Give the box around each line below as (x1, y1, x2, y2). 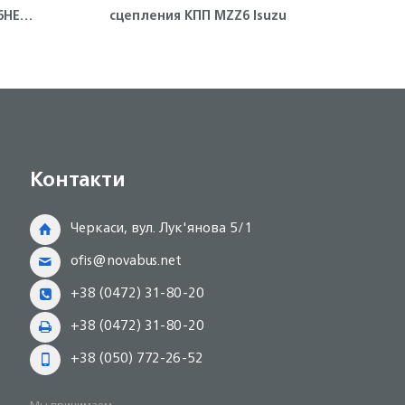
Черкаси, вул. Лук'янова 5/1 (71, 215, 253, 240)
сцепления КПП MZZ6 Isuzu (108, 4, 287, 26)
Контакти (30, 161, 127, 196)
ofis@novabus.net (71, 248, 183, 272)
